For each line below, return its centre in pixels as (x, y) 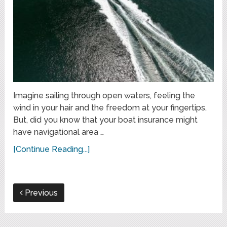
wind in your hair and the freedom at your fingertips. (110, 108)
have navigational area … (59, 132)
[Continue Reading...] (52, 149)
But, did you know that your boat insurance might (106, 120)
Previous (41, 193)
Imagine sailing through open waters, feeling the (104, 96)
